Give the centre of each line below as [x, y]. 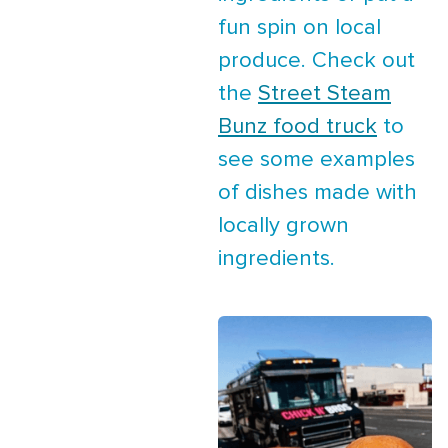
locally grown [283, 226]
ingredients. [276, 259]
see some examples [316, 160]
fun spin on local [299, 28]
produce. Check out [316, 61]
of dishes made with [317, 193]
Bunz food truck [297, 127]
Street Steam [324, 94]
